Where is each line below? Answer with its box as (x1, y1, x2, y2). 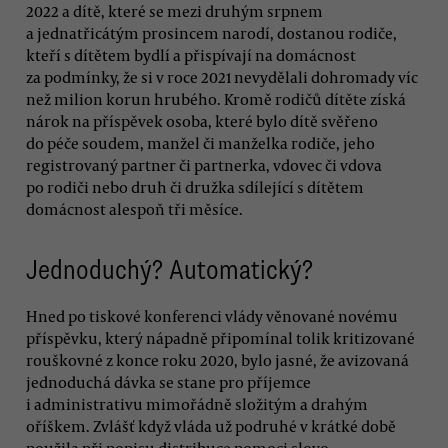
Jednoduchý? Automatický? (26, 253, 313, 288)
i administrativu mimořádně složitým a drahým (26, 393, 368, 414)
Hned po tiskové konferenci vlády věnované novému (26, 305, 398, 326)
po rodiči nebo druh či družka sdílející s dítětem (26, 176, 364, 197)
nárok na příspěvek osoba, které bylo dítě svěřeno (26, 110, 378, 131)
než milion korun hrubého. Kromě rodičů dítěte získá (26, 88, 406, 109)
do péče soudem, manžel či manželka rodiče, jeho (26, 132, 375, 153)
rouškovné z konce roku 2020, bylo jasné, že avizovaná (26, 349, 409, 370)
